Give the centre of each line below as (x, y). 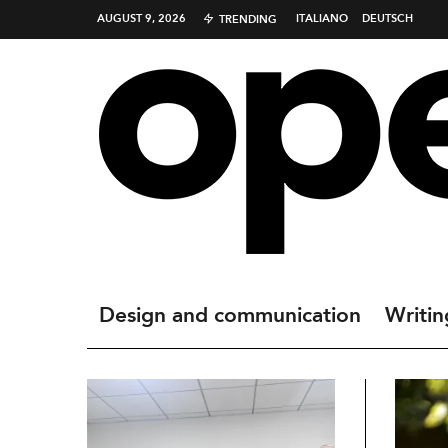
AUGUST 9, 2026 (141, 19)
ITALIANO (322, 19)
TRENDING (248, 20)
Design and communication (230, 316)
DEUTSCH (387, 19)
